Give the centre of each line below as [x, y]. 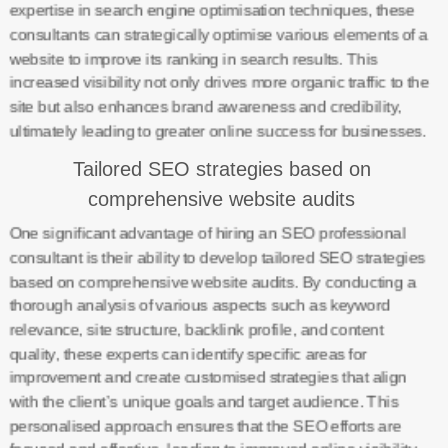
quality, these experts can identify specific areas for [187, 353]
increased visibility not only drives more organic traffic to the [218, 82]
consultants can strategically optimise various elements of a [218, 34]
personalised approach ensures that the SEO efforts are [204, 425]
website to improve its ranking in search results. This [193, 58]
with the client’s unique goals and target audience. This [203, 401]
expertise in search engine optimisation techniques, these [211, 10]
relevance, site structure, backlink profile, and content [195, 329]
